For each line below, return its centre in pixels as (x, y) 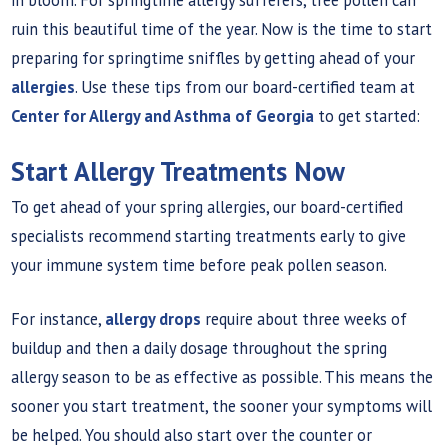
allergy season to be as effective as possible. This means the (222, 377)
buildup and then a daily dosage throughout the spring (199, 348)
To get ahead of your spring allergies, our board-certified (207, 207)
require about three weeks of (304, 319)
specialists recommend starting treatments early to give (209, 236)
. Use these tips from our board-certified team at (245, 86)
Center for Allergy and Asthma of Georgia (163, 115)
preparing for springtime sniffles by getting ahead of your (213, 57)
